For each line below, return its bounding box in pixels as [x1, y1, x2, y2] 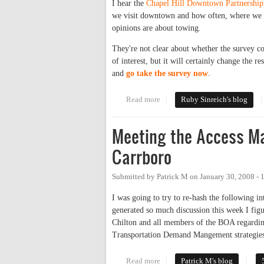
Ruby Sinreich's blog [181, 95, 248, 104]
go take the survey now [126, 69, 208, 78]
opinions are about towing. [112, 24, 201, 33]
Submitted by [112, 173, 157, 181]
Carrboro [112, 145, 171, 170]
